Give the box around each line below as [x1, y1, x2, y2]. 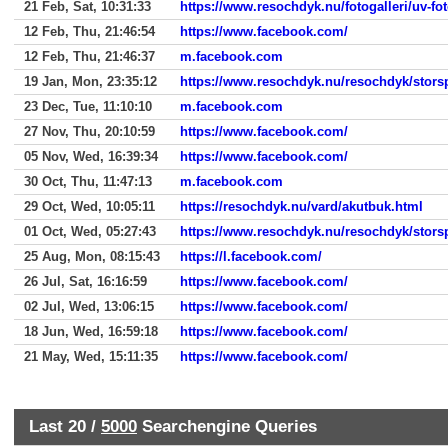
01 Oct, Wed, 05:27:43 [24, 224, 156, 239]
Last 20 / [29, 416, 101, 436]
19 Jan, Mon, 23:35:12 [24, 74, 157, 89]
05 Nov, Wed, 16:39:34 [24, 149, 158, 164]
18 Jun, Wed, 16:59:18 [24, 324, 158, 339]
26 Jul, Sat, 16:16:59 [24, 274, 147, 289]
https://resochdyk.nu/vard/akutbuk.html [180, 199, 423, 214]
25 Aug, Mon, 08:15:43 [24, 249, 160, 264]
